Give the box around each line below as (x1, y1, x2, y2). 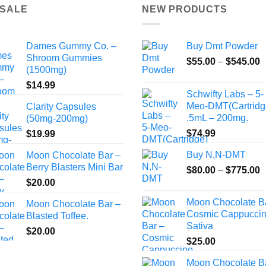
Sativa (186, 220, 213, 231)
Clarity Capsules (26, 101, 96, 112)
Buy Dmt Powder (186, 40, 258, 51)
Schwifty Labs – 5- (186, 88, 264, 99)
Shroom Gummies (26, 52, 102, 63)
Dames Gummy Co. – (26, 40, 116, 51)
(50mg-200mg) (26, 113, 88, 123)
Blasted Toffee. (26, 210, 88, 221)
